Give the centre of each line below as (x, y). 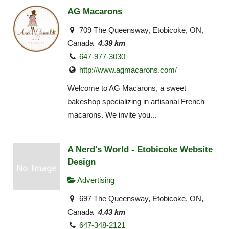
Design (82, 161)
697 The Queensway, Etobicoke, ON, (141, 199)
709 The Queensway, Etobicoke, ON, (141, 30)
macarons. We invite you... (112, 115)
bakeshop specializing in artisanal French (136, 102)
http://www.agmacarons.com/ (128, 70)
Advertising (95, 180)
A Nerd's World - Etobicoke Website (140, 149)
